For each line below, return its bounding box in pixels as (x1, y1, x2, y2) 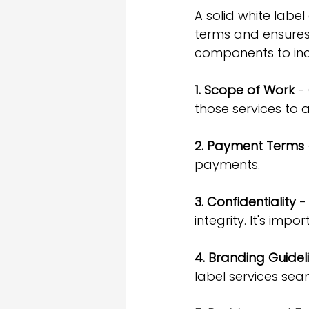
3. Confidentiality (195, 193, 296, 211)
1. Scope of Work (195, 81, 295, 99)
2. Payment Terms (195, 137, 304, 155)
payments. (195, 156, 260, 174)
